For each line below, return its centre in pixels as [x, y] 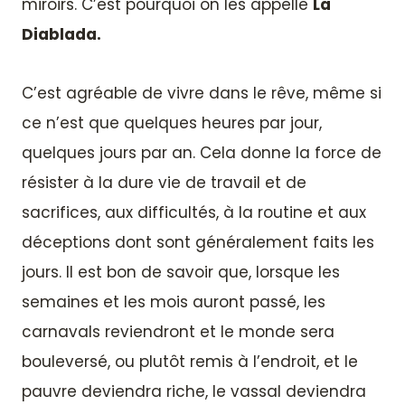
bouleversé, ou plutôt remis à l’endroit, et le [190, 361]
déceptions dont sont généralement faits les [198, 242]
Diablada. [61, 34]
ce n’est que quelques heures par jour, [172, 122]
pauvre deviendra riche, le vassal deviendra [194, 391]
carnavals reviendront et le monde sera [178, 331]
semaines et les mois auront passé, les [174, 301]
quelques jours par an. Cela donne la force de [202, 152]
